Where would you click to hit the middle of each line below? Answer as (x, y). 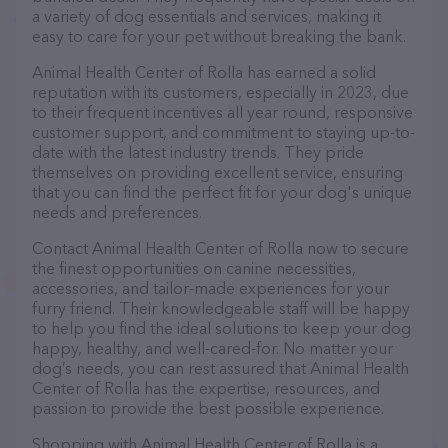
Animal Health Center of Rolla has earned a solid (204, 72)
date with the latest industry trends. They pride (198, 152)
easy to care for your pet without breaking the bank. (219, 36)
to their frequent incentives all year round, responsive (222, 112)
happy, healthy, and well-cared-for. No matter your (212, 348)
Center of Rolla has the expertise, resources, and (206, 388)
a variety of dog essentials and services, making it (206, 16)
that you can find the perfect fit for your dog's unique (222, 192)
